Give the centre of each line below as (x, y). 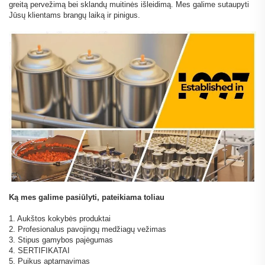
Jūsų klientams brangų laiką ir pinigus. (75, 15)
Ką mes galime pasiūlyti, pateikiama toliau (87, 197)
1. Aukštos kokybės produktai (60, 218)
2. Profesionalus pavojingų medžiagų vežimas (88, 229)
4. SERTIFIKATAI (39, 250)
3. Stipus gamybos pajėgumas (61, 240)
